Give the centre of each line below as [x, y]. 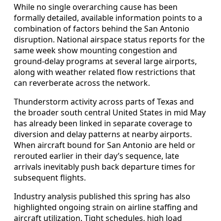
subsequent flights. [50, 178]
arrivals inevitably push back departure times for [105, 167]
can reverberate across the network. [82, 83]
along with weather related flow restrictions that [105, 72]
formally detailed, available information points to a [108, 18]
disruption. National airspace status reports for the [109, 40]
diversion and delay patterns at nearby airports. [103, 134]
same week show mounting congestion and [95, 51]
